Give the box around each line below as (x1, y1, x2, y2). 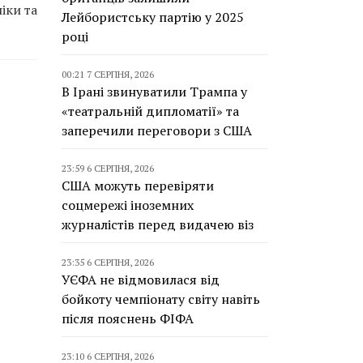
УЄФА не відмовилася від (62, 271, 220, 288)
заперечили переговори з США (62, 122, 252, 139)
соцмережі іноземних (62, 196, 194, 214)
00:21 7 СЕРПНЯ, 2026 (62, 68, 154, 80)
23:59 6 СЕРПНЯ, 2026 (62, 162, 154, 174)
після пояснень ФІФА (62, 310, 194, 327)
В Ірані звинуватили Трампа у (62, 83, 247, 100)
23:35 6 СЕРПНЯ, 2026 (62, 256, 154, 268)
